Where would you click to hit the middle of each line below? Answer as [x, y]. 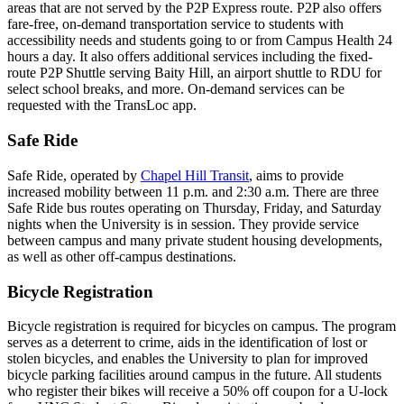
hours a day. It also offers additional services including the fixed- [190, 57]
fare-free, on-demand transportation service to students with [175, 24]
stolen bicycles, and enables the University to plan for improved [188, 359]
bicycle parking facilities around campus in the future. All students [194, 375]
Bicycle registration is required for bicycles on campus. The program [202, 326]
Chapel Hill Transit [195, 175]
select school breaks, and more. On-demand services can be [176, 89]
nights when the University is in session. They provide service [183, 224]
